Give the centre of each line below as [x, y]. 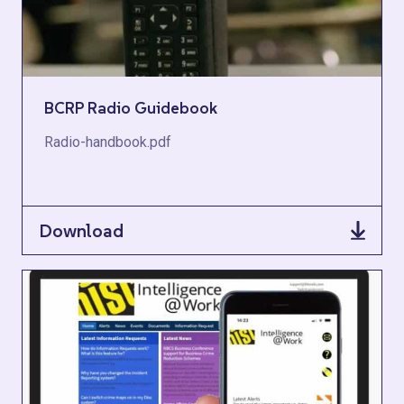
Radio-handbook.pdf [108, 142]
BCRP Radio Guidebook [131, 108]
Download [81, 230]
